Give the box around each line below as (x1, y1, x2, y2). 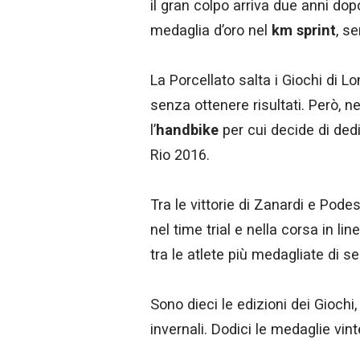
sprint (297, 21, 336, 39)
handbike (156, 121, 219, 138)
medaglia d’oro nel (150, 21, 272, 39)
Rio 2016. (150, 145, 210, 163)
